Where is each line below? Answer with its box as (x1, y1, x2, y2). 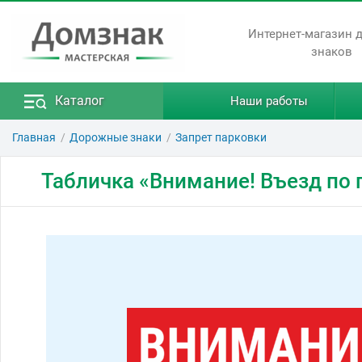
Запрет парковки (175, 131, 267, 144)
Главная (12, 131, 56, 144)
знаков (311, 44, 352, 60)
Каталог (55, 93, 104, 108)
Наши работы (230, 94, 309, 108)
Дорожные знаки (69, 131, 162, 144)
